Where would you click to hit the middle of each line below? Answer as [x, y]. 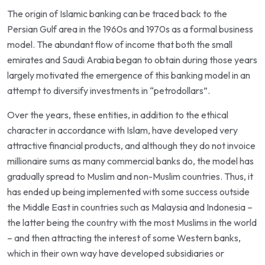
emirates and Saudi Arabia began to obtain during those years [132, 59]
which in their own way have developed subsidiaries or [116, 253]
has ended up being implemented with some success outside [128, 191]
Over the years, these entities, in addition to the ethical [118, 114]
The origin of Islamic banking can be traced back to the [117, 13]
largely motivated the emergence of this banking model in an [129, 75]
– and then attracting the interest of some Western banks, [124, 237]
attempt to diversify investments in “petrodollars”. [109, 90]
